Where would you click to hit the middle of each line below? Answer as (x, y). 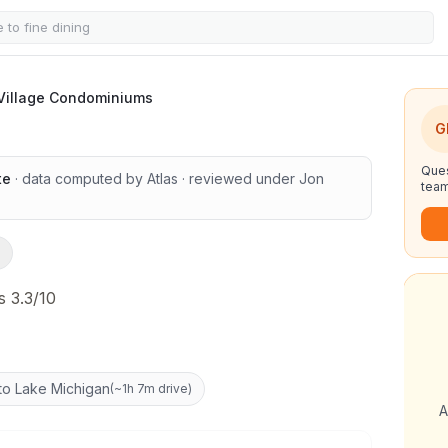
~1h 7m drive (151, 388)
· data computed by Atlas (94, 178)
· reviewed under (238, 178)
